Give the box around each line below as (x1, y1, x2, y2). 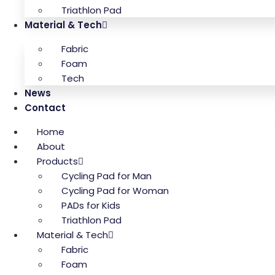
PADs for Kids (61, 199, 120, 212)
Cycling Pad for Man (61, 169, 152, 183)
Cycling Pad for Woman (61, 184, 169, 198)
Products (37, 155, 78, 168)
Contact (25, 101, 66, 115)
